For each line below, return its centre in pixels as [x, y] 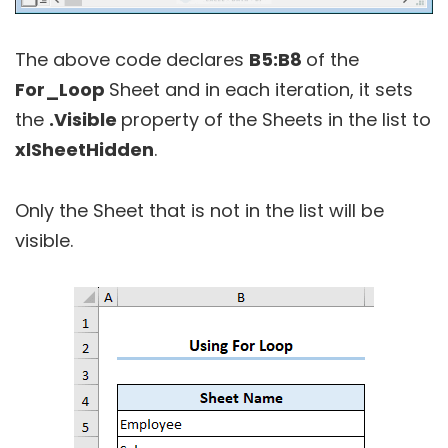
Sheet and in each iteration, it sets [261, 89]
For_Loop [62, 89]
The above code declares [132, 59]
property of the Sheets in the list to [276, 119]
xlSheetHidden [84, 149]
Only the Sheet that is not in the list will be [199, 210]
